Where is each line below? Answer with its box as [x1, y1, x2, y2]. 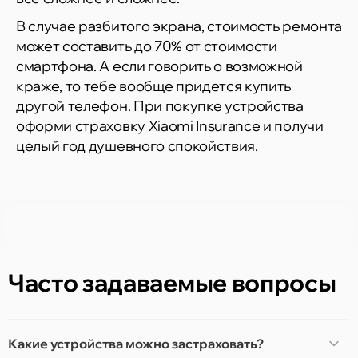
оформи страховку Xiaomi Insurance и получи [16, 116, 324, 135]
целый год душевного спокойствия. [16, 136, 258, 155]
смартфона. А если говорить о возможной [16, 56, 303, 75]
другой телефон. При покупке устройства [16, 96, 304, 115]
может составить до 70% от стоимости [16, 36, 277, 55]
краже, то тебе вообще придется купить [16, 76, 292, 95]
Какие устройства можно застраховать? [8, 335, 264, 352]
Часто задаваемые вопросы [8, 267, 336, 298]
